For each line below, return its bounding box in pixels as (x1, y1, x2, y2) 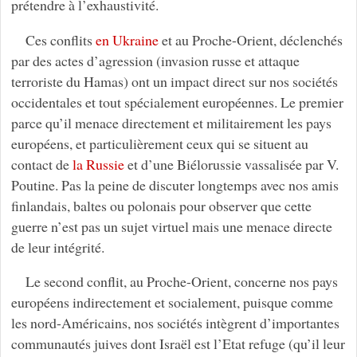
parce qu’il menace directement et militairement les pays (10, 112, 331, 132)
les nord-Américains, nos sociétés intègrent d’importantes (10, 313, 339, 333)
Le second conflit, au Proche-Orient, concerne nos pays (25, 272, 338, 292)
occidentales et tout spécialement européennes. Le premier (10, 92, 343, 112)
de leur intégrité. (10, 237, 104, 257)
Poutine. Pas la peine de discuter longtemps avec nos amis (10, 175, 339, 194)
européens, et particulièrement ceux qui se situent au (10, 133, 308, 153)
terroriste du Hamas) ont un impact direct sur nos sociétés (10, 71, 338, 91)
